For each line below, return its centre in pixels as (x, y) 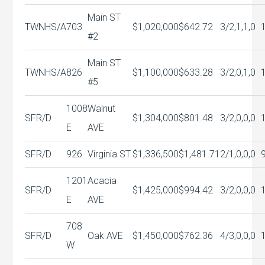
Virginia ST (109, 154)
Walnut (102, 108)
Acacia (102, 180)
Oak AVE (106, 235)
